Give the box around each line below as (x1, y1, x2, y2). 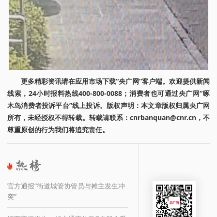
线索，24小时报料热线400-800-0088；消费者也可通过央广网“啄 (7, 88, 210, 98)
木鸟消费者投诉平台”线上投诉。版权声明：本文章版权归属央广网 (7, 100, 210, 110)
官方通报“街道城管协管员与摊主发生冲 (7, 181, 125, 191)
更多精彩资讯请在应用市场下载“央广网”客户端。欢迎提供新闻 (21, 76, 210, 86)
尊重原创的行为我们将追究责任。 (7, 124, 109, 134)
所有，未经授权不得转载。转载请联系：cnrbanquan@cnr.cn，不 (7, 112, 210, 122)
